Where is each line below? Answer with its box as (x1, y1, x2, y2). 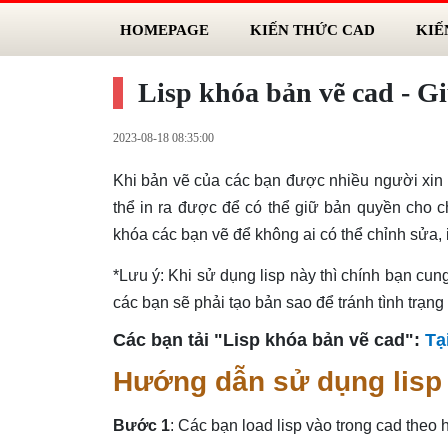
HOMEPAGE (119, 20, 209, 38)
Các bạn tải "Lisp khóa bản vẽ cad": (112, 329, 425, 350)
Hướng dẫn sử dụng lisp (112, 365, 442, 397)
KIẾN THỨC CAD (249, 20, 375, 38)
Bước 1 (112, 416, 170, 434)
